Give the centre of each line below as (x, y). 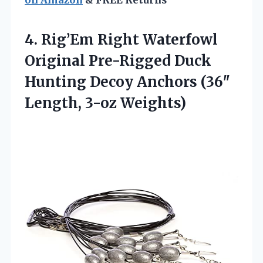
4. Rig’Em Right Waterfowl (121, 40)
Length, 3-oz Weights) (105, 103)
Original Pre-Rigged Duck (118, 61)
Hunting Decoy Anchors (113, 82)
